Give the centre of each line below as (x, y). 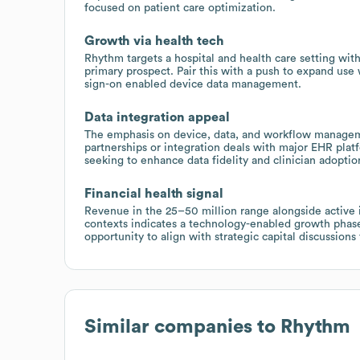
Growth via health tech (154, 41)
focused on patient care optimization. (180, 8)
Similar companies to (182, 327)
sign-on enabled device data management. (193, 84)
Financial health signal (154, 193)
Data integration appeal (157, 117)
